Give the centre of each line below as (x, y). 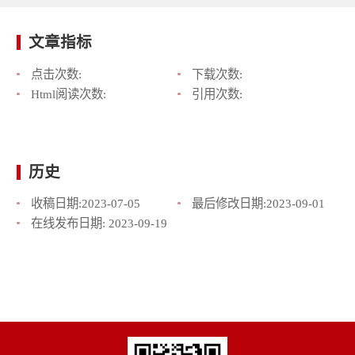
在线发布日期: (69, 223)
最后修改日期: (229, 204)
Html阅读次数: (68, 94)
